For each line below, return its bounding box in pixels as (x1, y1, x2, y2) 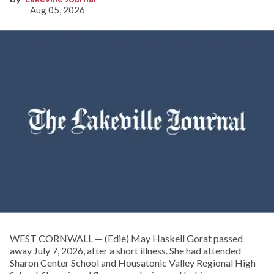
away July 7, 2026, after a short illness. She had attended (10, 244, 241, 256)
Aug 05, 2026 (29, 4, 85, 16)
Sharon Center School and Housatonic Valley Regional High (10, 256, 256, 268)
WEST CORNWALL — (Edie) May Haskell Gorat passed (10, 232, 243, 244)
